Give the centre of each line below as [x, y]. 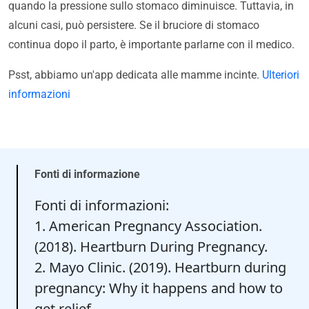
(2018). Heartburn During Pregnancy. [151, 247]
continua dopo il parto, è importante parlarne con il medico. [151, 45]
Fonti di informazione [87, 175]
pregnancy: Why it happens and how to [159, 288]
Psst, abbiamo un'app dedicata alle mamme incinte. [135, 75]
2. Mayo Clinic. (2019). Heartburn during [160, 268]
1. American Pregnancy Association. [148, 226]
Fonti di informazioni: [102, 206]
